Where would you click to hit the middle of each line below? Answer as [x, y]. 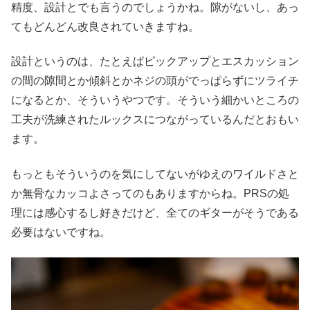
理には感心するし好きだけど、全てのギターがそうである [155, 212]
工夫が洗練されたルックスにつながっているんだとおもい [155, 120]
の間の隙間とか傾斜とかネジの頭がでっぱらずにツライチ [155, 81]
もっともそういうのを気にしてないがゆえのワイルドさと [155, 174]
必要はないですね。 [61, 232]
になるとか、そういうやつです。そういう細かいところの [155, 100]
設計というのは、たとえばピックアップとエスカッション [155, 62]
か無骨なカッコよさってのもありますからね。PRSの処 [150, 193]
